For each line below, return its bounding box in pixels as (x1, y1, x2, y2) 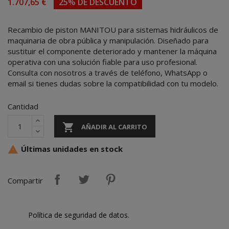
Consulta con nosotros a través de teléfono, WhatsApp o (8, 67, 208, 78)
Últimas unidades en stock (19, 143, 123, 154)
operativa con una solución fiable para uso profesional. (8, 56, 197, 67)
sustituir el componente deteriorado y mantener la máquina (8, 45, 217, 56)
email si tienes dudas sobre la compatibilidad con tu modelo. (8, 78, 218, 88)
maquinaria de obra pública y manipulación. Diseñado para (8, 35, 209, 45)
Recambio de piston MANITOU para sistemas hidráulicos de (8, 24, 218, 35)
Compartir (8, 175, 43, 186)
